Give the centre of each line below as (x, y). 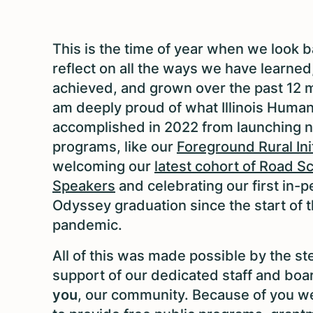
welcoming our (103, 166)
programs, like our (115, 146)
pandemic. (87, 225)
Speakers (84, 185)
